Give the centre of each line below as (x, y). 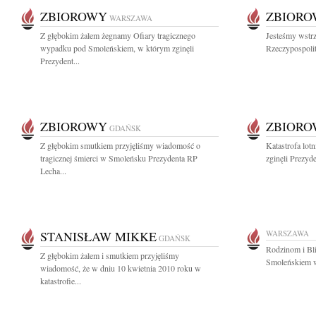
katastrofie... (61, 281)
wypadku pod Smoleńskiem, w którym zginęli (117, 48)
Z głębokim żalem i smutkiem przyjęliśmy (110, 255)
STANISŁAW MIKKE (98, 236)
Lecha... (53, 171)
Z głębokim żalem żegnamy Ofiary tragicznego (118, 35)
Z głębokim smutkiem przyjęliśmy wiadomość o (120, 145)
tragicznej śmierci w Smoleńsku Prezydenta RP (119, 158)
